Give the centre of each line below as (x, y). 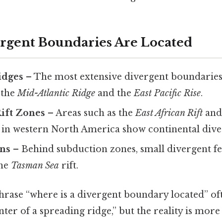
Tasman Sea (35, 165)
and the (115, 93)
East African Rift (169, 113)
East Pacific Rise (167, 93)
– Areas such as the (90, 113)
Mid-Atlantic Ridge (56, 93)
